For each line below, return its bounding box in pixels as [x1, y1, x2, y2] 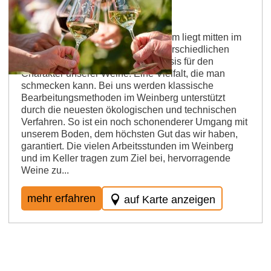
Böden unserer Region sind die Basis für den [21, 56, 214, 67]
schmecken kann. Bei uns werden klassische [21, 80, 214, 91]
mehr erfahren [27, 192, 96, 204]
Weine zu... [21, 165, 69, 175]
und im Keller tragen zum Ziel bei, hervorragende [21, 152, 230, 163]
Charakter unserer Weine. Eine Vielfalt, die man [21, 68, 225, 79]
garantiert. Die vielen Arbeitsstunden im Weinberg [21, 140, 233, 151]
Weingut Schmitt [21, 8, 109, 22]
